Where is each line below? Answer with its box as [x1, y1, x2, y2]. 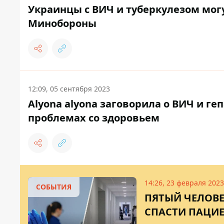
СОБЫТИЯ [36, 182, 71, 192]
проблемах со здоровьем [28, 111, 159, 125]
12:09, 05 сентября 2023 [28, 84, 110, 94]
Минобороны [28, 16, 96, 30]
